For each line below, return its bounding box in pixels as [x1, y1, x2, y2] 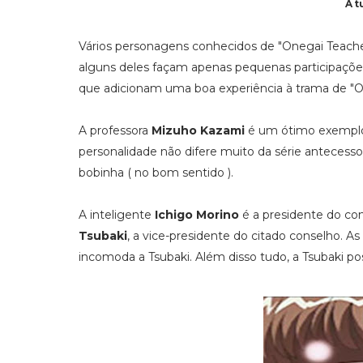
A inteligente [79, 207, 155, 222]
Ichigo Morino [155, 207, 239, 222]
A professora [79, 123, 152, 138]
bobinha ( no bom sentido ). [79, 165, 233, 180]
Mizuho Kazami [152, 123, 245, 138]
